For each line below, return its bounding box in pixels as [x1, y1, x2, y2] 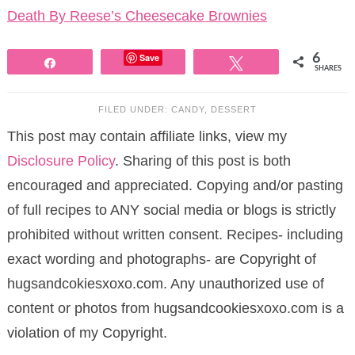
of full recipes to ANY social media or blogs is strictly [6, 201, 336, 218]
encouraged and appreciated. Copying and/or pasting [6, 177, 343, 193]
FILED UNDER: [98, 104, 171, 114]
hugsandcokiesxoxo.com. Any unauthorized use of [6, 275, 324, 292]
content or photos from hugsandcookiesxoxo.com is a [6, 300, 344, 316]
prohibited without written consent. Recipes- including [6, 226, 343, 242]
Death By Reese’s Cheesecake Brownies [6, 7, 267, 24]
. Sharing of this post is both [114, 152, 291, 169]
